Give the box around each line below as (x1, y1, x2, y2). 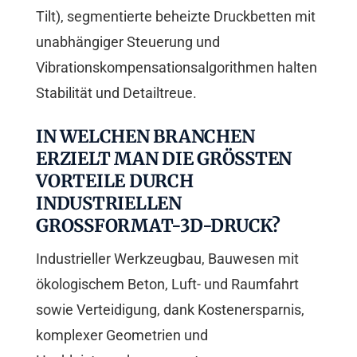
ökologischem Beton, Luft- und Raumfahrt (36, 276, 299, 293)
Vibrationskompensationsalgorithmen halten (36, 59, 317, 76)
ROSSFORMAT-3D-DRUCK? (36, 214, 261, 237)
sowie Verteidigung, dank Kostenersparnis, (36, 301, 304, 319)
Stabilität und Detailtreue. (36, 84, 197, 102)
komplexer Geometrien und (36, 327, 208, 344)
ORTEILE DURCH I (36, 170, 194, 193)
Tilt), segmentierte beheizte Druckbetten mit (36, 8, 316, 25)
